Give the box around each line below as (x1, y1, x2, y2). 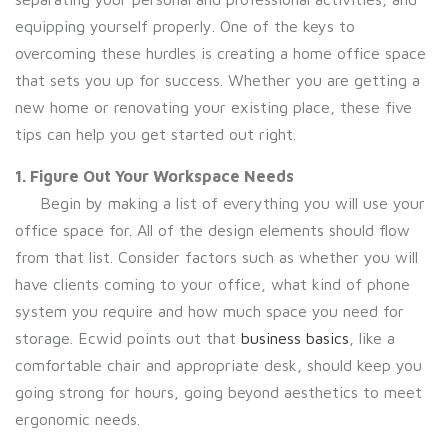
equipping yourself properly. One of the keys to (15, 17, 355, 35)
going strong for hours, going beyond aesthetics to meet (15, 383, 422, 401)
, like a (349, 329, 395, 347)
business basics (241, 329, 349, 347)
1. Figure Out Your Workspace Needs (15, 167, 294, 185)
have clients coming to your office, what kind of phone (15, 275, 410, 293)
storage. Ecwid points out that (15, 329, 241, 347)
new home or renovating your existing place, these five (15, 98, 412, 116)
